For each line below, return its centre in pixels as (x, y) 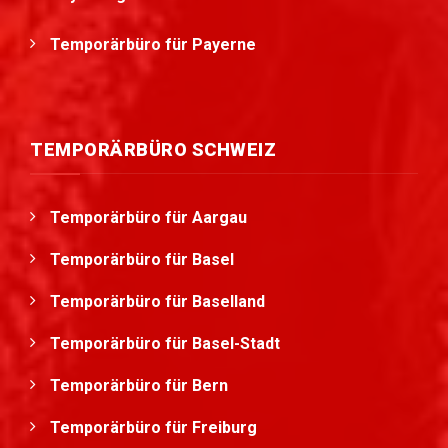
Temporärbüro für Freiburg (153, 428)
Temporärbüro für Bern (139, 386)
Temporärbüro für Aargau (148, 218)
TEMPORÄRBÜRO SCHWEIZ (153, 150)
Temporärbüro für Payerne (155, 45)
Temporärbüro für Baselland (157, 302)
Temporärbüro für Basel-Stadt (165, 344)
